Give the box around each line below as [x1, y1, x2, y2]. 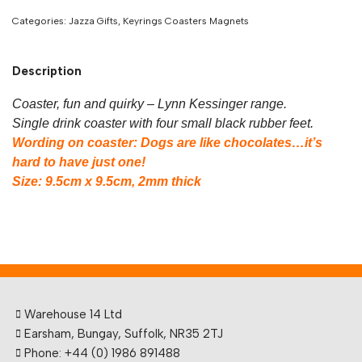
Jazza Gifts [69, 15, 118, 27]
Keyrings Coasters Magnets [123, 15, 249, 27]
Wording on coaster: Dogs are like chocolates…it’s [12, 136, 322, 149]
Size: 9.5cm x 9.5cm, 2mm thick [12, 175, 201, 188]
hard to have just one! [12, 155, 145, 169]
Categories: [12, 15, 69, 27]
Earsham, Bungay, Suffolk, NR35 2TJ [24, 326, 223, 341]
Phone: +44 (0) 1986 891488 [24, 346, 180, 360]
